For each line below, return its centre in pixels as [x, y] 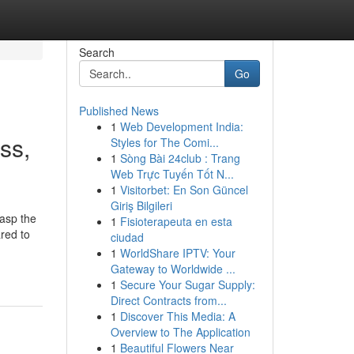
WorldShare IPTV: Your [177, 253]
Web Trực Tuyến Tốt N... [172, 174]
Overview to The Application [180, 332]
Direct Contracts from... [168, 300]
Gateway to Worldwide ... [173, 269]
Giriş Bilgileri [141, 205]
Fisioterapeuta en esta [176, 221]
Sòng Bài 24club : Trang [180, 158]
